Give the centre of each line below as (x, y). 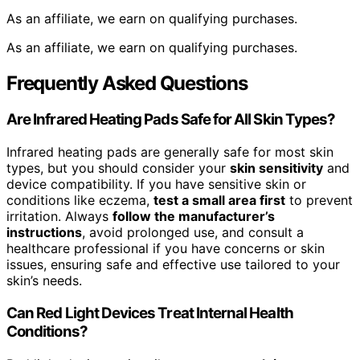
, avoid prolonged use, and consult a (193, 233)
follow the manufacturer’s (194, 217)
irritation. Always (59, 217)
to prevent (319, 200)
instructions (44, 233)
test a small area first (219, 200)
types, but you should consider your (118, 168)
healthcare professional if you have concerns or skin (166, 249)
